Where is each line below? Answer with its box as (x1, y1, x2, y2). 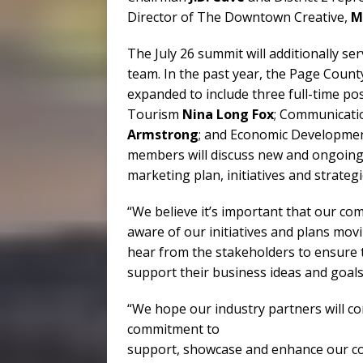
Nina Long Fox (182, 105, 274, 124)
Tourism (127, 105, 182, 124)
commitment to (127, 320, 220, 339)
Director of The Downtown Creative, (127, 8, 351, 27)
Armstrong (127, 126, 199, 144)
